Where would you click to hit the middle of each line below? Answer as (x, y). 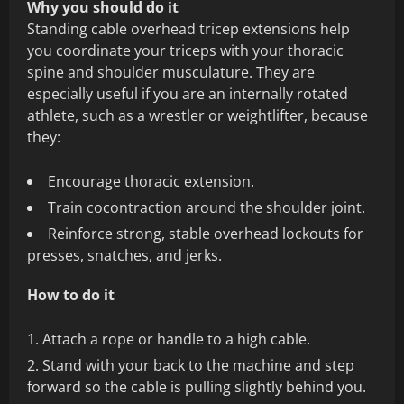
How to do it (71, 295)
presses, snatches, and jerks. (124, 256)
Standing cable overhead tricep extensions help (188, 29)
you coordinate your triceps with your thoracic (185, 51)
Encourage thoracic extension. (151, 182)
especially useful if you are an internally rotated (188, 94)
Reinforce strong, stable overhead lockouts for (206, 234)
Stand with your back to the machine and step (198, 366)
